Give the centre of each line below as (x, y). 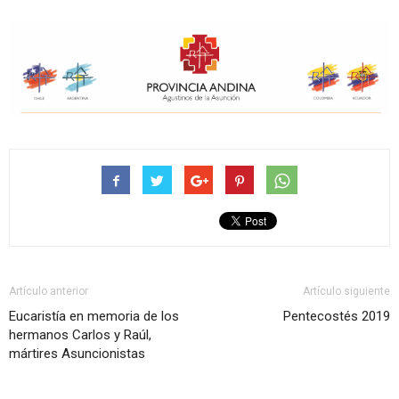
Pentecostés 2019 (337, 316)
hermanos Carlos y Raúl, (80, 335)
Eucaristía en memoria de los (94, 316)
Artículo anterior (49, 291)
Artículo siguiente (346, 291)
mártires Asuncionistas (77, 354)
